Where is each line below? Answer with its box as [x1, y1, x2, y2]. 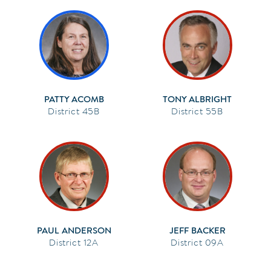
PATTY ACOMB [44, 93, 104, 105]
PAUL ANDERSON [36, 224, 111, 237]
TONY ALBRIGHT [163, 93, 232, 105]
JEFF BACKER [169, 224, 226, 237]
